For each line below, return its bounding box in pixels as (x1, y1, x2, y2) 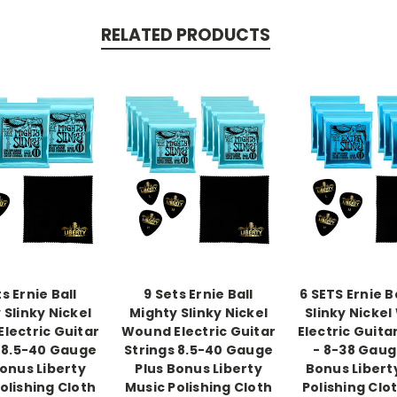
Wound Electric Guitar (121, 322, 276, 340)
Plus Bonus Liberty (135, 359, 262, 378)
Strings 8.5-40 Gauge (124, 340, 273, 359)
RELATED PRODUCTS (100, 22, 270, 47)
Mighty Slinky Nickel (129, 303, 268, 322)
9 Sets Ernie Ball (144, 284, 253, 303)
